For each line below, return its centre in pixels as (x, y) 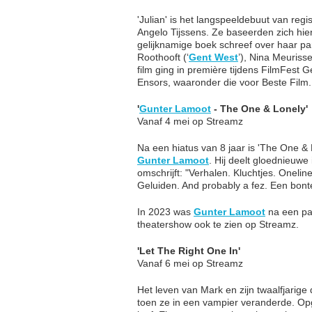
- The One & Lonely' (259, 108)
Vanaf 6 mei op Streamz (190, 263)
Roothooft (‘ (163, 57)
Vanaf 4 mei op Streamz (190, 121)
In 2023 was (165, 211)
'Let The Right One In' (189, 250)
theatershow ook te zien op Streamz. (218, 224)
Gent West (213, 57)
